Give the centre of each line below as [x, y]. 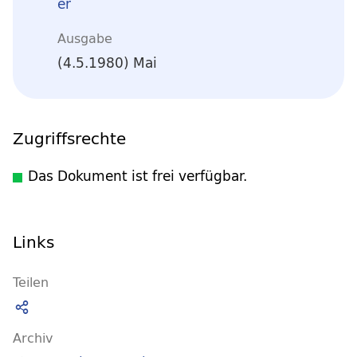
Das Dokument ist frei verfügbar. [137, 176]
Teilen [31, 282]
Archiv [33, 337]
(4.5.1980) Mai [107, 63]
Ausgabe [85, 38]
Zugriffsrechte [69, 138]
